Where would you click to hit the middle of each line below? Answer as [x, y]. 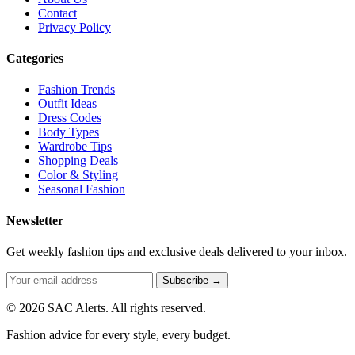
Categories [35, 59]
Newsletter [35, 220]
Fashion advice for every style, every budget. [118, 334]
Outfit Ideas [67, 104]
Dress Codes [70, 118]
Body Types [69, 132]
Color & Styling [78, 175]
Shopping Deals [78, 161]
